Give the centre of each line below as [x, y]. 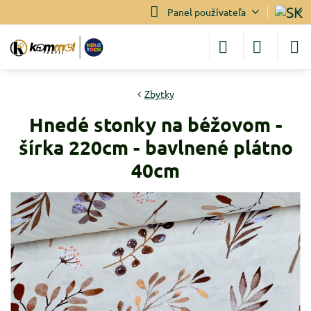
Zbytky [159, 94]
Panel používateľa [206, 12]
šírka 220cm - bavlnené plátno [155, 147]
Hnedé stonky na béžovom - [155, 124]
